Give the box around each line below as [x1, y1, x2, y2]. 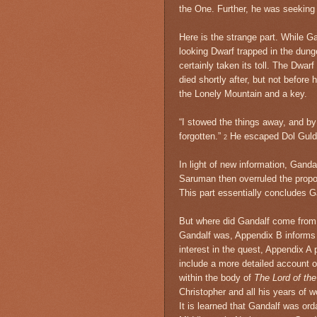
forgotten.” [179, 130, 224, 142]
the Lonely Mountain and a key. [179, 88, 307, 99]
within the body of [179, 272, 254, 283]
